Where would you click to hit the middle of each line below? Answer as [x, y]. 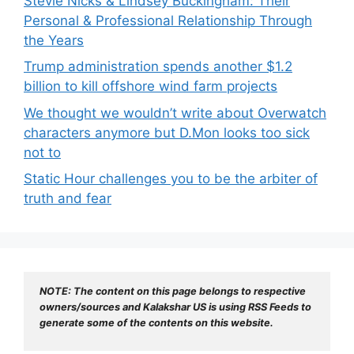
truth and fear [68, 198]
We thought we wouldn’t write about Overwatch [175, 113]
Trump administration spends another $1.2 [158, 66]
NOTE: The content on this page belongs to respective [173, 292]
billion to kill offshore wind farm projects [151, 86]
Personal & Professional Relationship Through [168, 20]
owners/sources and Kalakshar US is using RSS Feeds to [175, 307]
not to [42, 152]
